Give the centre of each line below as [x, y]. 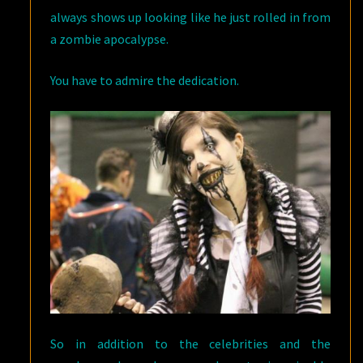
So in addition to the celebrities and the [190, 344]
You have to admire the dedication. [145, 81]
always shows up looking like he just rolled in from [190, 17]
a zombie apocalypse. [110, 39]
